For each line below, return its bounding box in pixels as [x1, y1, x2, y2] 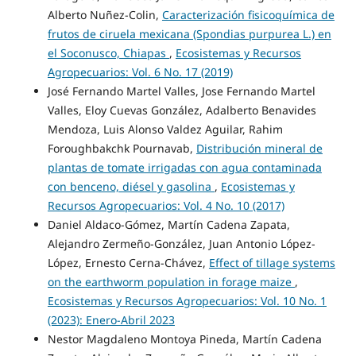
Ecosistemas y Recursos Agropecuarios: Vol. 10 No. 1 [47, 292, 327, 308]
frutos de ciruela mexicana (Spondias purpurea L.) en [47, 25, 331, 41]
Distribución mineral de [195, 140, 323, 156]
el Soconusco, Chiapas [47, 44, 169, 60]
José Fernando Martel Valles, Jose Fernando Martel [47, 83, 315, 99]
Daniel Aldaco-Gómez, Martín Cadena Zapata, [47, 216, 290, 232]
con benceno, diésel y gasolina [47, 178, 215, 194]
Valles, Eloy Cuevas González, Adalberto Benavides [47, 102, 316, 118]
